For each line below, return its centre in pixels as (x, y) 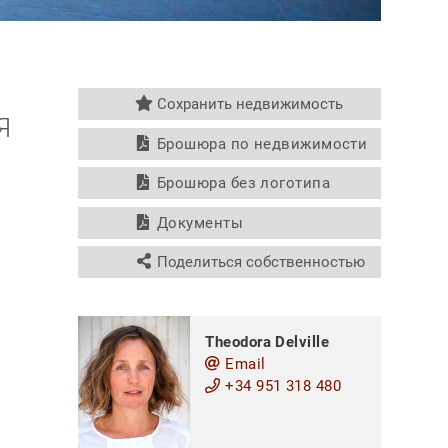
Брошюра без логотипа (241, 183)
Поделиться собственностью (258, 262)
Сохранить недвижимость (247, 104)
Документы (198, 222)
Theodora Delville (267, 341)
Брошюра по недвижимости (260, 143)
